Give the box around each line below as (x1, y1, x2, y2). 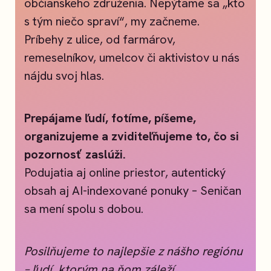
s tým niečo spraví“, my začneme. (24, 13, 200, 30)
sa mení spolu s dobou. (24, 201, 143, 217)
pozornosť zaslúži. (24, 146, 126, 163)
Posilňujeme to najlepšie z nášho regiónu (24, 243, 243, 260)
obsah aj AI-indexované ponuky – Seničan (24, 183, 241, 199)
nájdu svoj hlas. (24, 68, 104, 84)
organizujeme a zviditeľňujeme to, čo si (24, 128, 239, 145)
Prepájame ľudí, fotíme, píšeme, (24, 110, 196, 126)
